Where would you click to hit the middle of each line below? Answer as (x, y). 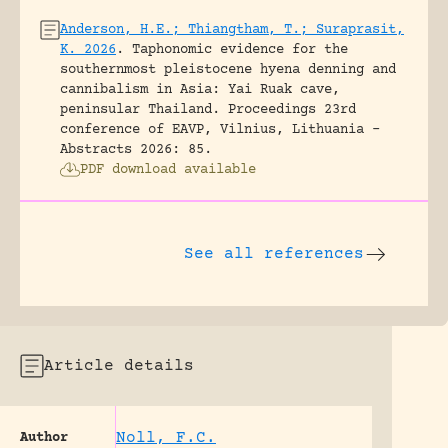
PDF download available (168, 169)
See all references (274, 253)
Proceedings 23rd (292, 109)
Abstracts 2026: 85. (136, 149)
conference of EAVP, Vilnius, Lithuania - (220, 129)
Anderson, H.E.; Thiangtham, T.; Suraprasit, (232, 29)
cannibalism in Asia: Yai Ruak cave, (200, 89)
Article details (119, 365)
